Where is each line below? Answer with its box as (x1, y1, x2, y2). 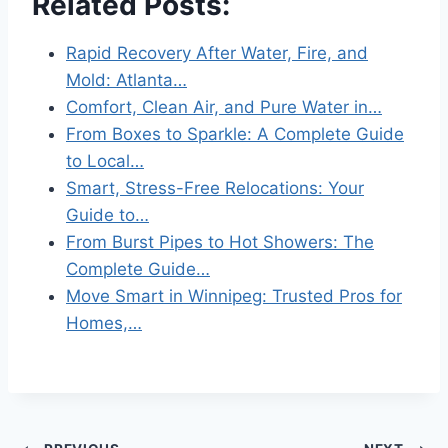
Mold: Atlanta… (66, 69, 187, 90)
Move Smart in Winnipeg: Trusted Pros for (66, 285, 402, 306)
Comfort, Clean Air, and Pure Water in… (66, 96, 382, 117)
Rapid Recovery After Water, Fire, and (66, 42, 368, 63)
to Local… (66, 150, 144, 171)
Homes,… (66, 312, 142, 333)
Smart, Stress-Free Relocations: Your (66, 177, 364, 198)
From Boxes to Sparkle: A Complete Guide (66, 123, 404, 144)
